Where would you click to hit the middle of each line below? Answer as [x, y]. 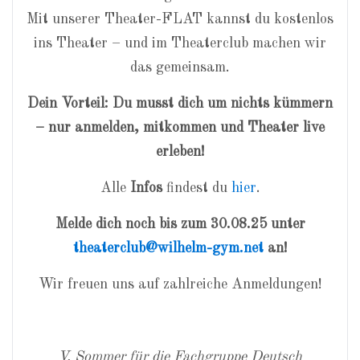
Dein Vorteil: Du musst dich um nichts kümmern [180, 104]
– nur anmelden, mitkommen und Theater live [180, 128]
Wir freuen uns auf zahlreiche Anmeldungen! [180, 284]
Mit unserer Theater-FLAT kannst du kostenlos [180, 19]
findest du [196, 188]
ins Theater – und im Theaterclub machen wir [180, 43]
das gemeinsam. [180, 67]
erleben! [180, 152]
